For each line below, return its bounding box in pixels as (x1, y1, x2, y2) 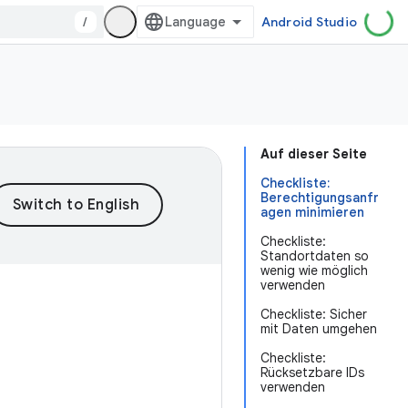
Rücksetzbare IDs (260, 364, 364, 381)
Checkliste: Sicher (260, 306, 367, 322)
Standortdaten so (260, 248, 369, 264)
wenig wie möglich (260, 262, 368, 279)
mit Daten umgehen (260, 321, 377, 337)
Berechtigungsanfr (260, 189, 379, 206)
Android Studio (260, 14, 357, 30)
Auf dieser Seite (260, 146, 367, 162)
